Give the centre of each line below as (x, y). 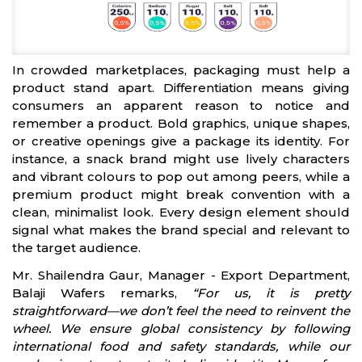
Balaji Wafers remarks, (102, 293)
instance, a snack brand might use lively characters (181, 158)
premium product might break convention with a (181, 194)
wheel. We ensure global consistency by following (181, 328)
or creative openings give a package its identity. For (181, 141)
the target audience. (76, 247)
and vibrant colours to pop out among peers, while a (181, 176)
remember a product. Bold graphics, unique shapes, (181, 123)
